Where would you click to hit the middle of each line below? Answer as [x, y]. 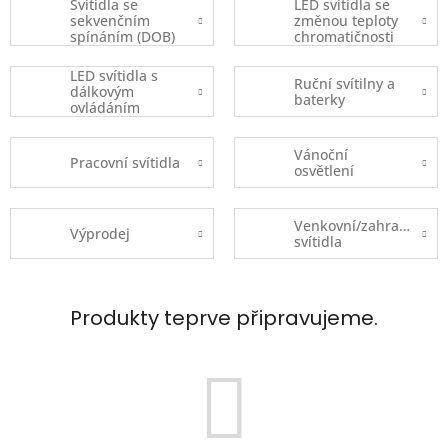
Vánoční [321, 154]
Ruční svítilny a [344, 83]
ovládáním [105, 107]
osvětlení [324, 170]
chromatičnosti [344, 36]
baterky [319, 99]
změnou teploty [346, 20]
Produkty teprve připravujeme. [224, 318]
